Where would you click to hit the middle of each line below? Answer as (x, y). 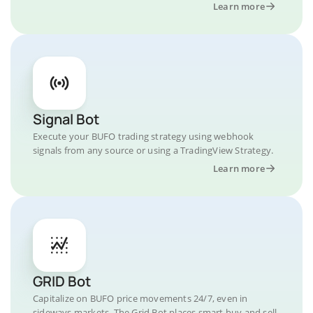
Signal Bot (66, 119)
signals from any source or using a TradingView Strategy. (153, 150)
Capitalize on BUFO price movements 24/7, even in (140, 298)
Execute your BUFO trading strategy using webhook (144, 136)
